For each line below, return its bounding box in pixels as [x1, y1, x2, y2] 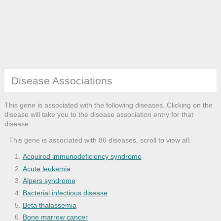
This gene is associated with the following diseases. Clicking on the [4, 101, 213, 110]
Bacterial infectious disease [22, 188, 108, 197]
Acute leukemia [22, 164, 71, 173]
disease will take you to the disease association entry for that [4, 110, 193, 119]
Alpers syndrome [22, 177, 75, 185]
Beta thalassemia [22, 201, 76, 209]
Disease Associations [11, 74, 112, 86]
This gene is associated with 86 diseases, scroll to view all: [8, 136, 191, 145]
